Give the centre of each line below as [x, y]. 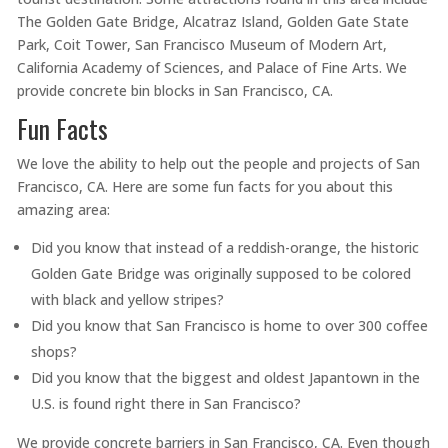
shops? [55, 352]
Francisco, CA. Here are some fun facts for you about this [204, 187]
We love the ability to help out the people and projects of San [218, 164]
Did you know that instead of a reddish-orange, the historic [224, 248]
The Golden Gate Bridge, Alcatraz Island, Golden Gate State [212, 22]
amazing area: [63, 210]
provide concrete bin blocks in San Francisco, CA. [174, 91]
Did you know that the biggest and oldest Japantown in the [225, 378]
